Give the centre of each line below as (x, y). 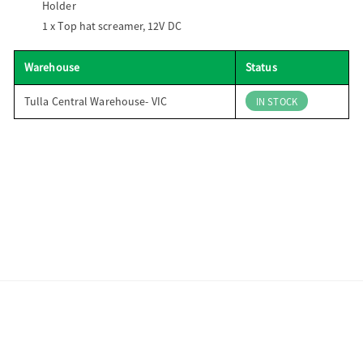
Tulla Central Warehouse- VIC (96, 101)
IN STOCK (277, 102)
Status (261, 67)
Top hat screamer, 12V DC (120, 26)
